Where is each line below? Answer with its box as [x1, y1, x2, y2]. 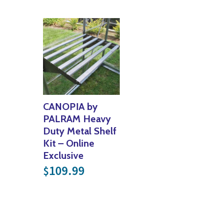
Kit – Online [43, 137, 94, 149]
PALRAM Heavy [43, 112, 111, 125]
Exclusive [43, 149, 84, 161]
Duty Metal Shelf [43, 125, 116, 137]
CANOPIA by [43, 100, 98, 112]
